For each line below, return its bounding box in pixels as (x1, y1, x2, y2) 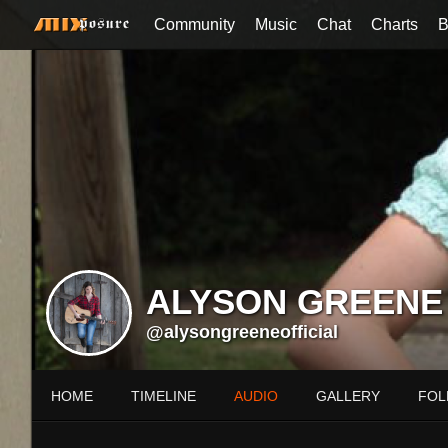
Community (154, 16, 235, 33)
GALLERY (316, 388, 380, 404)
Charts (371, 16, 418, 33)
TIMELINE (131, 388, 196, 404)
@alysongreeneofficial (146, 322, 338, 342)
